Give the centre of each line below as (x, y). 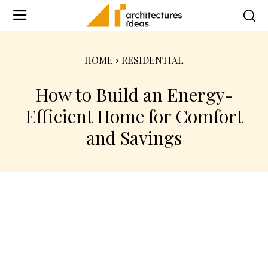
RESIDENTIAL (153, 60)
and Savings (134, 137)
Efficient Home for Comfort (134, 116)
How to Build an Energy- (134, 94)
